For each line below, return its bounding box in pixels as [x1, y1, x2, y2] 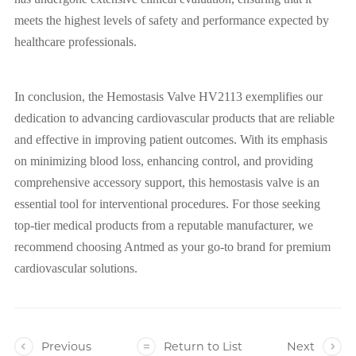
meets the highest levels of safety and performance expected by [14, 13, 329, 27]
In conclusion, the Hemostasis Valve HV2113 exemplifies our [14, 89, 323, 103]
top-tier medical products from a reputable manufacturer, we [14, 218, 313, 232]
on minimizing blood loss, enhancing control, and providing [14, 153, 313, 168]
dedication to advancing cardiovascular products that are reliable [14, 110, 335, 125]
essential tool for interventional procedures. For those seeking [14, 196, 320, 211]
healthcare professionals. [14, 34, 137, 48]
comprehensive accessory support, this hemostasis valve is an [14, 175, 319, 189]
